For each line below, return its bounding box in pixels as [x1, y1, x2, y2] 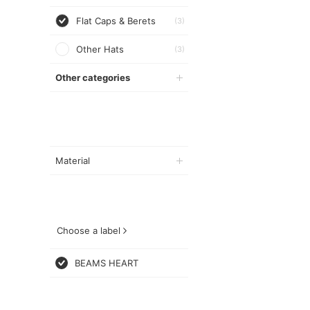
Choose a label [57, 225, 120, 236]
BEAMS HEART [75, 257, 138, 268]
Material [55, 155, 90, 166]
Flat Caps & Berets [76, 15, 156, 26]
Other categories [55, 72, 130, 83]
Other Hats [76, 44, 124, 55]
